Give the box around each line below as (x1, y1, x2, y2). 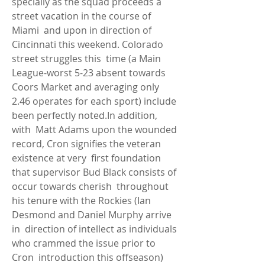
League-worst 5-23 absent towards (12, 66, 166, 79)
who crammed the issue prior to (12, 237, 156, 250)
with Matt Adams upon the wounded (12, 123, 177, 136)
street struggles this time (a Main (12, 52, 161, 65)
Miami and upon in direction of (12, 24, 151, 37)
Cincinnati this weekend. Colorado (12, 38, 163, 51)
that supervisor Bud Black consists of (12, 166, 176, 179)
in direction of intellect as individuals (12, 222, 177, 235)
